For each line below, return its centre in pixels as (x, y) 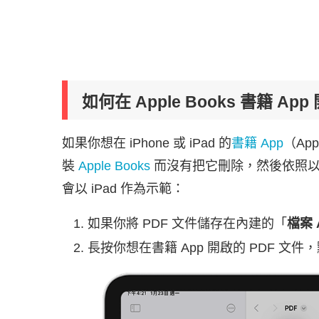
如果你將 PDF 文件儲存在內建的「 (187, 223)
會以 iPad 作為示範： (123, 188)
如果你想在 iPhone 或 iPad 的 (147, 143)
